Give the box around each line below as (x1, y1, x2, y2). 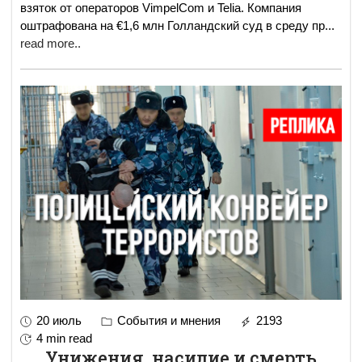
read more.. (20, 36, 81, 50)
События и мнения (114, 313, 221, 327)
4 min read (36, 330, 92, 345)
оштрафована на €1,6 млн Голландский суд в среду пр (20, 18, 325, 32)
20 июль (36, 313, 82, 327)
